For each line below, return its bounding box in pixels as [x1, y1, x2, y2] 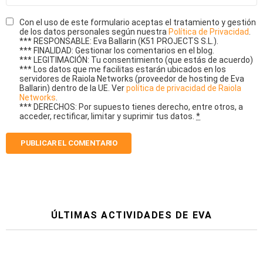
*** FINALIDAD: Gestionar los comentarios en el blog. [19, 46, 214, 56]
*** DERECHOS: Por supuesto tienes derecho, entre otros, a [19, 102, 243, 112]
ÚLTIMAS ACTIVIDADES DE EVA [50, 210, 213, 221]
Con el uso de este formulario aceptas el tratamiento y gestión [19, 18, 256, 28]
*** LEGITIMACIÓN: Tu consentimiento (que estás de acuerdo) [19, 55, 253, 65]
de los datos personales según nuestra [19, 27, 168, 37]
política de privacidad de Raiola [126, 83, 241, 93]
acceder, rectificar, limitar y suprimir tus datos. [19, 112, 196, 122]
